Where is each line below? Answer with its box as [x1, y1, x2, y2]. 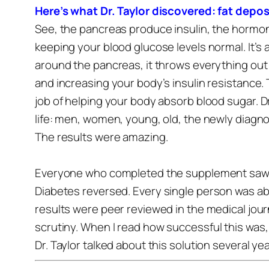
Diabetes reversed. [35, 183, 131, 199]
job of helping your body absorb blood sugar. [35, 93, 258, 109]
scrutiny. [35, 219, 79, 235]
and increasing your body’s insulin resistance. [35, 75, 264, 91]
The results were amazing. [35, 129, 168, 145]
